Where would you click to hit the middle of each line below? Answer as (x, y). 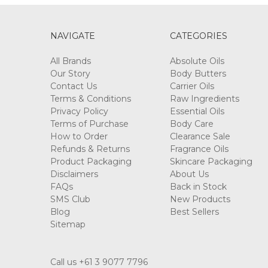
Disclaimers (74, 174)
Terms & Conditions (91, 98)
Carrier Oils (192, 86)
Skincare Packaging (211, 161)
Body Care (191, 124)
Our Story (70, 73)
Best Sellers (194, 211)
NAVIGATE (73, 36)
